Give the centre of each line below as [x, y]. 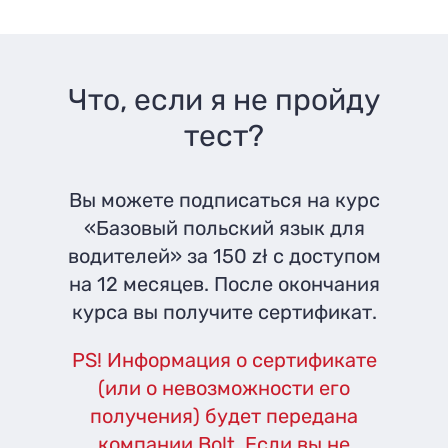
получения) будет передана [224, 415]
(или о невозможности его [224, 387]
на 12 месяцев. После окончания [224, 283]
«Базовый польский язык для [224, 227]
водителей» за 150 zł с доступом [224, 255]
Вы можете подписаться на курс [224, 199]
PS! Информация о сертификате [224, 359]
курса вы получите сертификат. [224, 311]
